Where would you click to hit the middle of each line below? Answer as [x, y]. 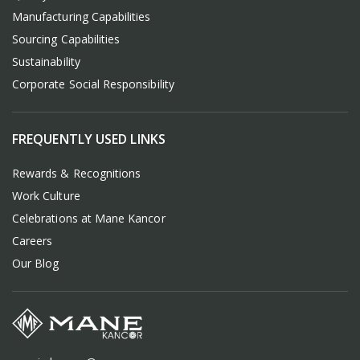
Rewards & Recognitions [77, 173]
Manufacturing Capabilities [82, 16]
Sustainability [46, 61]
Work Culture [46, 196]
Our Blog [36, 263]
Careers [33, 241]
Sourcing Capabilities [66, 39]
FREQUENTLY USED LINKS [89, 139]
